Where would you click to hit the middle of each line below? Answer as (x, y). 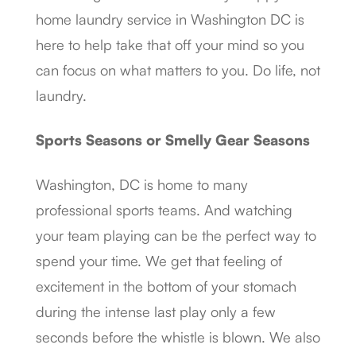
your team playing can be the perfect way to (176, 235)
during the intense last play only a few (156, 311)
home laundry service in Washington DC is (170, 19)
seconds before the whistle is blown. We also (178, 337)
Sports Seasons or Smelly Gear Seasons (173, 140)
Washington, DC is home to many (142, 184)
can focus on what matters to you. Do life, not (178, 70)
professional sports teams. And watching (164, 210)
